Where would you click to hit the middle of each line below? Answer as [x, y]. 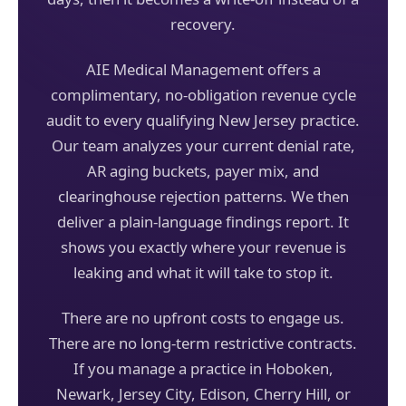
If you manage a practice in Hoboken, [203, 368]
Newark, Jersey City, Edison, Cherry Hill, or [203, 393]
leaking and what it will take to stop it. [203, 272]
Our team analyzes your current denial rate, [203, 145]
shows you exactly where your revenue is [203, 246]
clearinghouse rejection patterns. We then [203, 196]
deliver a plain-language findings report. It [203, 221]
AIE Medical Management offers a [203, 69]
